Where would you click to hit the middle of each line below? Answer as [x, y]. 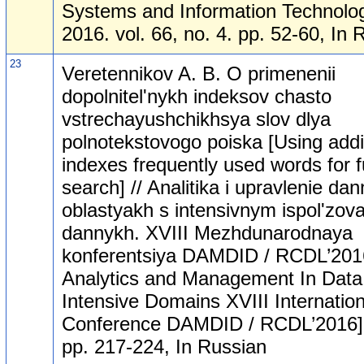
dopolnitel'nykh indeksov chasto [197, 96]
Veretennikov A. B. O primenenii [199, 73]
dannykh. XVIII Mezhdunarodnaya [207, 232]
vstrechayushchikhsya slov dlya [196, 119]
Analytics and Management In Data [212, 278]
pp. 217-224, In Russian [164, 346]
